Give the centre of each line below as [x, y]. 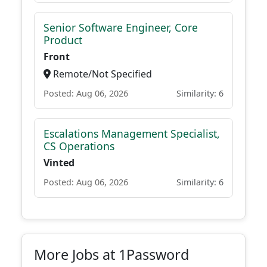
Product [63, 40]
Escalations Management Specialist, [132, 133]
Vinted [59, 163]
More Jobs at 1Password [111, 254]
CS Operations [79, 146]
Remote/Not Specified [101, 74]
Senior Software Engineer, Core [121, 27]
